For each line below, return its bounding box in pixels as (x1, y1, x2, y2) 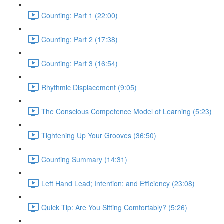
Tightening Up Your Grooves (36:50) (41, 130, 156, 140)
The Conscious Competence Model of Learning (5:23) (41, 106, 212, 116)
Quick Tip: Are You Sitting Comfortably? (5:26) (41, 202, 187, 212)
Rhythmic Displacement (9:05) (41, 82, 137, 92)
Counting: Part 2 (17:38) (41, 34, 118, 44)
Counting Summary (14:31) (41, 154, 127, 164)
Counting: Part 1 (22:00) (41, 10, 118, 20)
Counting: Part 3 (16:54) (41, 58, 118, 68)
